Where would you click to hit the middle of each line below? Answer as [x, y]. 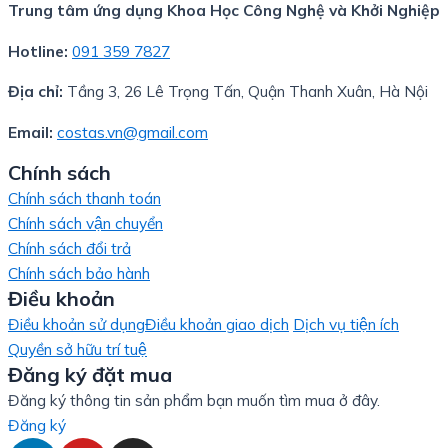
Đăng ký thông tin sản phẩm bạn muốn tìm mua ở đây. [194, 400]
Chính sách [59, 172]
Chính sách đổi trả [69, 248]
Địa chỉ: [37, 91]
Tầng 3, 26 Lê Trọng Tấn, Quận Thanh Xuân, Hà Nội [247, 91]
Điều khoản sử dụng [76, 324]
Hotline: [40, 50]
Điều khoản [61, 298]
